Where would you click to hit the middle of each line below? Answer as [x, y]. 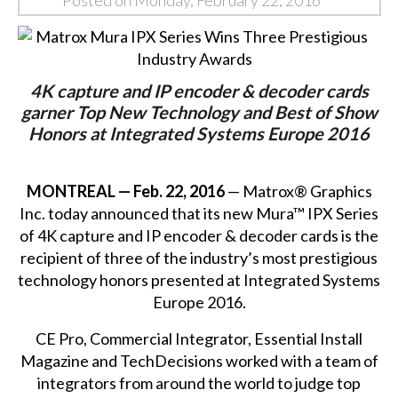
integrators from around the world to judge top [199, 382]
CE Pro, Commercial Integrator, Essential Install [199, 338]
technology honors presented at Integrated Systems [199, 279]
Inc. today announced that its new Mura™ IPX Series [199, 213]
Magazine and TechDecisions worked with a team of [199, 360]
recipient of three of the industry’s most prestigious [199, 257]
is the [359, 235]
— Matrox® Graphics [298, 191]
